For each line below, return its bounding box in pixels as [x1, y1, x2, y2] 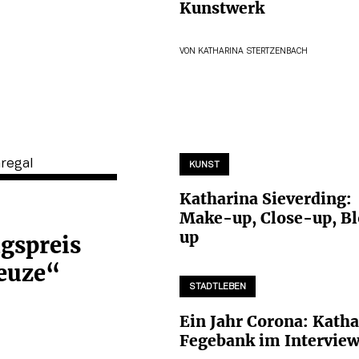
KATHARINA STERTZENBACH [198, 48, 308, 56]
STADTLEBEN [189, 283, 246, 292]
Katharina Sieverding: [179, 189, 352, 209]
